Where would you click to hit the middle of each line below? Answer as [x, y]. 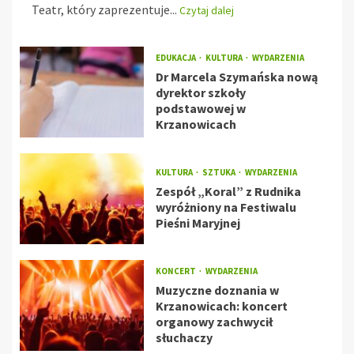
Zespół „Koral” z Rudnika [228, 192]
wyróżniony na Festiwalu [226, 207]
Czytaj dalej [207, 11]
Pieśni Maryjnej [198, 223]
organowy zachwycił [214, 322]
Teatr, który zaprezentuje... [105, 10]
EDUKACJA [176, 58]
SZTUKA [219, 173]
